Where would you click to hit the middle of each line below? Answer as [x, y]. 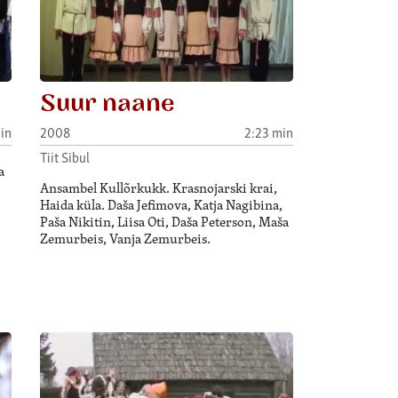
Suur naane [108, 104]
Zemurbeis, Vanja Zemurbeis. [126, 238]
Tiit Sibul [65, 156]
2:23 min [268, 132]
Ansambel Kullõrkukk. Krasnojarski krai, [159, 187]
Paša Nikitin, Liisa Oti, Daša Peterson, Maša [165, 221]
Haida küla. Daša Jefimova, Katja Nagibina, [162, 204]
